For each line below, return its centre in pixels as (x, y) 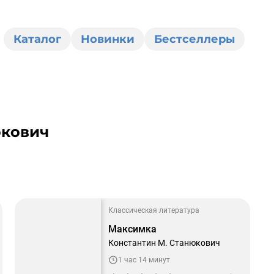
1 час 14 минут (144, 260)
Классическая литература (154, 210)
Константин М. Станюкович (164, 243)
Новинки (107, 39)
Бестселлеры (194, 39)
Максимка (132, 229)
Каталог (37, 39)
